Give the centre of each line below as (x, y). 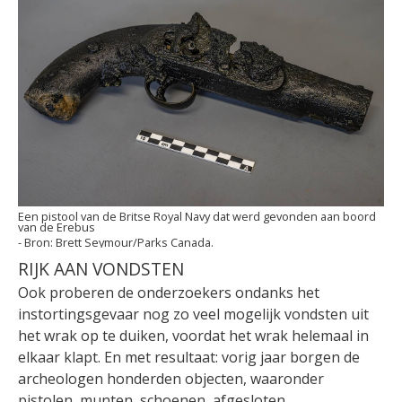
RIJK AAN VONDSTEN (101, 268)
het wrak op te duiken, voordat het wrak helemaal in (193, 336)
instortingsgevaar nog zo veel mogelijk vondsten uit (193, 315)
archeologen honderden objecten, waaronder (171, 379)
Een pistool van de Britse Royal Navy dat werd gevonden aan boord (197, 217)
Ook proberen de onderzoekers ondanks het (169, 293)
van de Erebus (57, 227)
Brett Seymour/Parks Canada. (135, 242)
